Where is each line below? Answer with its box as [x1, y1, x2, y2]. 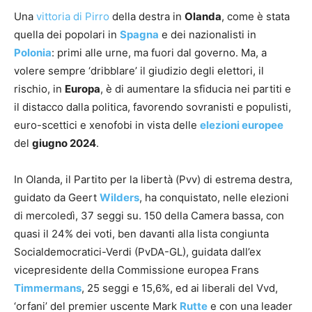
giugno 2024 [32, 136, 96, 150]
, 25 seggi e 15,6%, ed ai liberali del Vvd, [81, 281, 278, 295]
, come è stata [221, 9, 290, 23]
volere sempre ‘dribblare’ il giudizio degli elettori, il [14, 63, 264, 77]
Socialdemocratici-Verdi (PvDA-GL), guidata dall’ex [14, 244, 261, 258]
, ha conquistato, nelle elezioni [139, 190, 289, 204]
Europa [65, 81, 100, 95]
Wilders [100, 190, 139, 204]
